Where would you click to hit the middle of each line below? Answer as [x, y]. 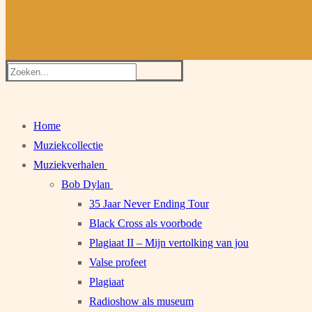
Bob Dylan [86, 184]
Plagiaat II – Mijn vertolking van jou [169, 243]
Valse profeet [118, 262]
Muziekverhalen [69, 165]
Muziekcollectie [68, 145]
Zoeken [24, 71]
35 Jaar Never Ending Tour [149, 204]
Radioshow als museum [141, 301]
